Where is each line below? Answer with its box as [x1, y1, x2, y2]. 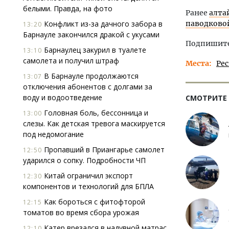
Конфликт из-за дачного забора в [42, 19, 163, 29]
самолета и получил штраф [23, 56, 119, 65]
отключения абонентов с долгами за [23, 82, 152, 91]
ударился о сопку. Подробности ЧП [23, 155, 146, 165]
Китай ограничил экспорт [42, 171, 133, 180]
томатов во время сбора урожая [23, 208, 139, 217]
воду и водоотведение [23, 93, 102, 102]
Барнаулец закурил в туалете [42, 45, 146, 55]
